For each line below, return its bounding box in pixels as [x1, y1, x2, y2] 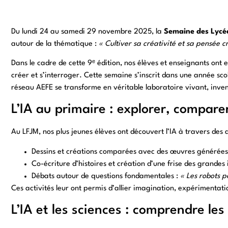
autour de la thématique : [11, 40, 99, 48]
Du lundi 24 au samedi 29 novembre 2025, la [11, 27, 164, 36]
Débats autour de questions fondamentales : [31, 172, 180, 180]
